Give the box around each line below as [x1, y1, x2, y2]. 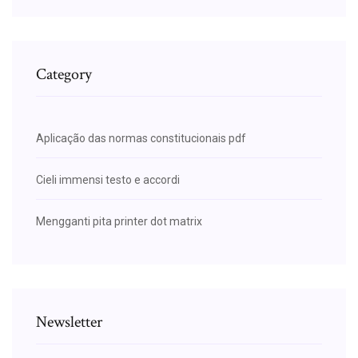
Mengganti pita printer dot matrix [36, 214, 202, 228]
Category [36, 63, 92, 85]
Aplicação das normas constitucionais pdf [36, 131, 246, 145]
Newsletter [36, 311, 102, 332]
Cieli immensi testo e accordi [36, 173, 180, 186]
